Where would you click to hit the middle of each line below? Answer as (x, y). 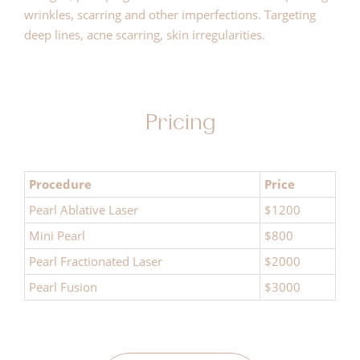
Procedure (60, 184)
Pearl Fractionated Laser (96, 261)
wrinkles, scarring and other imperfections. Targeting (170, 14)
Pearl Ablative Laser (84, 209)
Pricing (180, 121)
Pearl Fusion (63, 286)
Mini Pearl (57, 235)
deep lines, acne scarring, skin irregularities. (145, 34)
